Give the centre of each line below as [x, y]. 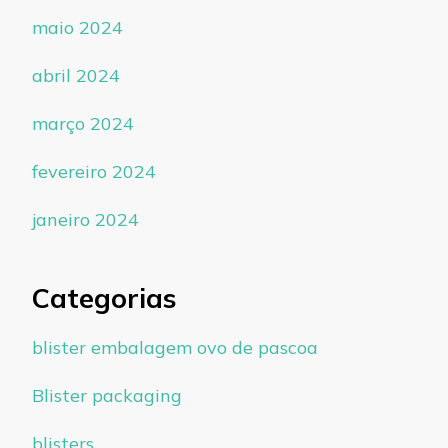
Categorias [104, 297]
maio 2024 [77, 27]
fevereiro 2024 [94, 171]
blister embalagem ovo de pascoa [175, 348]
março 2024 [83, 123]
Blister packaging [107, 396]
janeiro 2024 [85, 219]
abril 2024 [76, 75]
